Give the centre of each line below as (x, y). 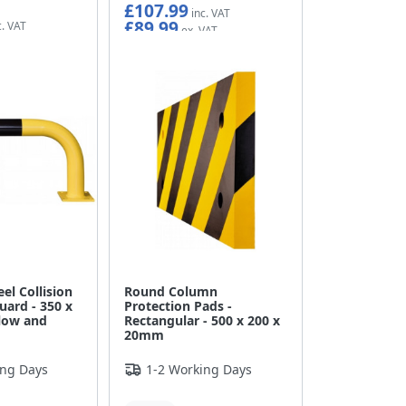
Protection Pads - (179, 306)
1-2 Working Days (199, 370)
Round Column (171, 292)
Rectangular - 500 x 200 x (203, 321)
